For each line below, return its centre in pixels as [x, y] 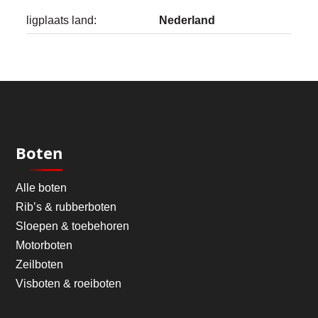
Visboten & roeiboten [69, 284]
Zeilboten [40, 264]
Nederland [187, 20]
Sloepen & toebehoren [73, 226]
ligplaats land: [62, 20]
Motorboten [44, 245]
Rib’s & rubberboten [66, 207]
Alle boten [42, 188]
